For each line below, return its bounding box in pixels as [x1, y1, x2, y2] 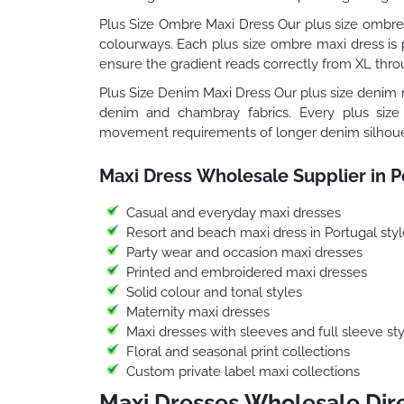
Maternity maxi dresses [125, 303, 270, 320]
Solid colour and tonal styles [125, 283, 302, 300]
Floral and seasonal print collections [125, 343, 350, 360]
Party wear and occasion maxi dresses [125, 243, 363, 261]
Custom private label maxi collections [125, 363, 360, 380]
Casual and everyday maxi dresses [125, 204, 341, 221]
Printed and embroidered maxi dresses [125, 263, 367, 280]
